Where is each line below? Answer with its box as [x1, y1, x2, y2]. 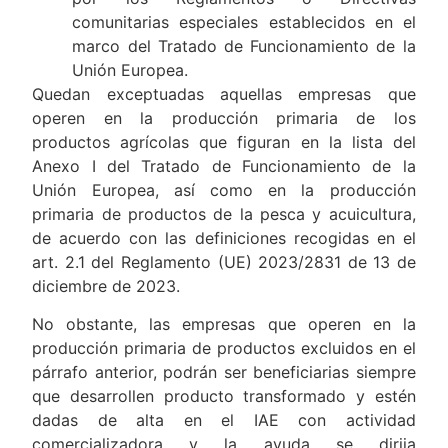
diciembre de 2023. [32, 275, 181, 296]
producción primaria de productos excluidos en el [32, 337, 416, 358]
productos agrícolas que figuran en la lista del [32, 131, 416, 152]
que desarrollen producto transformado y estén [32, 385, 416, 406]
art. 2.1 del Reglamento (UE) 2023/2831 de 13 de [32, 251, 416, 272]
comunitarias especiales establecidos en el [72, 11, 416, 32]
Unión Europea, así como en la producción [32, 179, 416, 200]
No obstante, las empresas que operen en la [32, 313, 416, 334]
